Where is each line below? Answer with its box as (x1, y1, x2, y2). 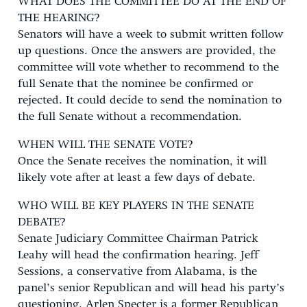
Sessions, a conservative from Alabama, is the (18, 265, 257, 278)
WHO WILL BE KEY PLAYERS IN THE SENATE (18, 199, 254, 212)
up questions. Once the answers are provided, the (18, 45, 275, 57)
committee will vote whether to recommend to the (18, 61, 279, 73)
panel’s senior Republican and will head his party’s (18, 282, 284, 294)
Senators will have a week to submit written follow (18, 28, 283, 40)
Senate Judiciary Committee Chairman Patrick (18, 232, 258, 245)
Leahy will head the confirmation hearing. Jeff (18, 249, 258, 261)
